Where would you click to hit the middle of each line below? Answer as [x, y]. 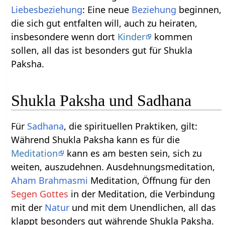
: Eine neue [107, 10]
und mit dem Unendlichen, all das [143, 207]
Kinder [132, 37]
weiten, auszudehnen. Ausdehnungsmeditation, [113, 166]
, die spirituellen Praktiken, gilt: [131, 126]
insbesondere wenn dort [65, 37]
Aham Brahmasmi [50, 180]
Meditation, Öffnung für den [149, 180]
